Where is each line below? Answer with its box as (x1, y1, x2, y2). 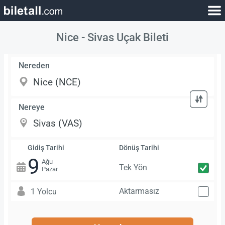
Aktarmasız (119, 186, 159, 196)
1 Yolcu (30, 186, 57, 196)
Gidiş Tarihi (27, 144, 64, 153)
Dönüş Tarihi (119, 144, 159, 153)
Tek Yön (119, 163, 147, 173)
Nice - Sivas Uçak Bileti (56, 30, 169, 44)
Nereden (19, 61, 50, 71)
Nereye (19, 102, 45, 112)
